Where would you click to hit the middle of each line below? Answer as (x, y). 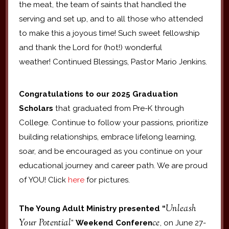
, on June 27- (183, 223)
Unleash (181, 209)
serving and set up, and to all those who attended (111, 19)
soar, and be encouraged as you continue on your (110, 152)
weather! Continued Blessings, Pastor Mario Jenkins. (113, 62)
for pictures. (107, 180)
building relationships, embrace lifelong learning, (107, 137)
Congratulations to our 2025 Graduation (98, 94)
